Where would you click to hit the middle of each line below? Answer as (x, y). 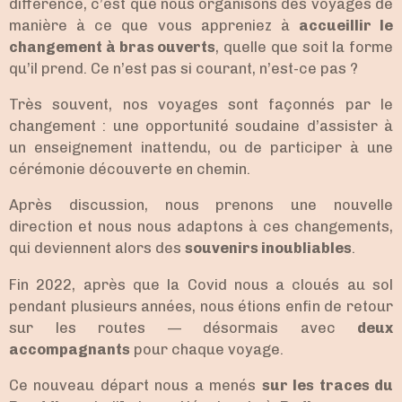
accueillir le (345, 25)
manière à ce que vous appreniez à (154, 25)
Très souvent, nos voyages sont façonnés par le (201, 104)
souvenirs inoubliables (268, 249)
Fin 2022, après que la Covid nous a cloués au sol (201, 284)
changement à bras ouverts (113, 47)
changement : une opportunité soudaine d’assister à (201, 126)
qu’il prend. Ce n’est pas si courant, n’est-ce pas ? (184, 68)
